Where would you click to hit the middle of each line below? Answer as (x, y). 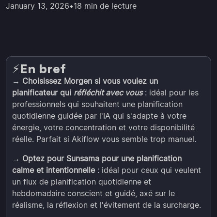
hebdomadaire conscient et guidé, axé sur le (93, 193)
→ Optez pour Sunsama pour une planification (97, 158)
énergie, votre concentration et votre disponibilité (103, 127)
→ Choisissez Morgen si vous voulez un (85, 81)
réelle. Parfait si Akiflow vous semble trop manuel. (104, 139)
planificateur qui (43, 93)
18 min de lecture (105, 6)
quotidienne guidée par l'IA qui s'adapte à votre (99, 116)
